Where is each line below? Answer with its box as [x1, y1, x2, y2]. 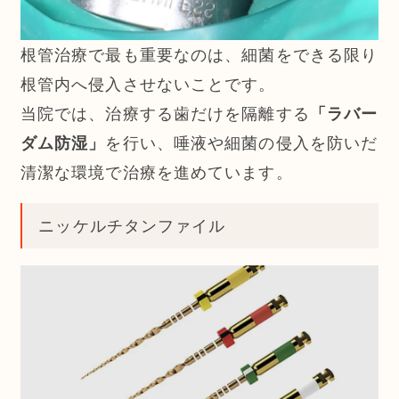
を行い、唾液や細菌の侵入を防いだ [105, 133, 379, 152]
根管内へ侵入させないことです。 [20, 74, 276, 94]
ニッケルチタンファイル [38, 216, 226, 236]
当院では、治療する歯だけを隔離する [20, 103, 310, 123]
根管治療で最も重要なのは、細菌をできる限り [20, 45, 379, 64]
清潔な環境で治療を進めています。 [20, 162, 293, 182]
